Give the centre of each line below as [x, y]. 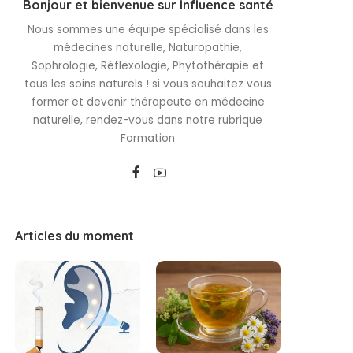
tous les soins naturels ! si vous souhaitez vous [148, 84]
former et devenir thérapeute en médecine [148, 102]
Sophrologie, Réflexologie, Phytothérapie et [148, 65]
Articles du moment [75, 235]
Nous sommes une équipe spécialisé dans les [148, 29]
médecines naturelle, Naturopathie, [148, 47]
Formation [148, 138]
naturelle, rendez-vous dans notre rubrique [148, 120]
